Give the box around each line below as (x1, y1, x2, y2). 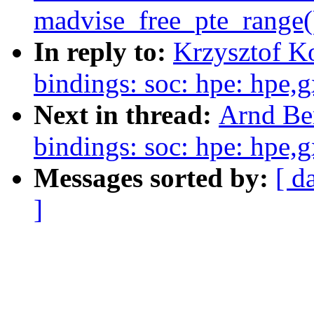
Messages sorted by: (34, 163, 275, 193)
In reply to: (34, 36, 173, 67)
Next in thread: (34, 100, 219, 130)
